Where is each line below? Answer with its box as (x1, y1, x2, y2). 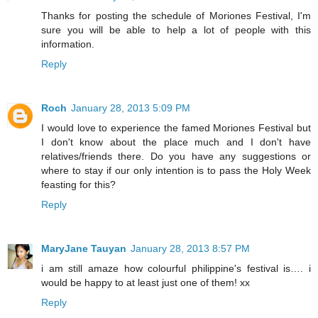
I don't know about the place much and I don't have (41, 136, 311, 148)
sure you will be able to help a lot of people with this (41, 24, 311, 36)
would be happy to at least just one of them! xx (41, 277, 250, 289)
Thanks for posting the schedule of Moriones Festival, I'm (41, 10, 311, 22)
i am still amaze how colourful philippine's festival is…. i (41, 263, 311, 275)
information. (41, 38, 94, 50)
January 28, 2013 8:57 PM (131, 243, 250, 255)
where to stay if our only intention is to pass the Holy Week (41, 165, 311, 177)
